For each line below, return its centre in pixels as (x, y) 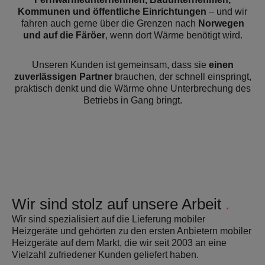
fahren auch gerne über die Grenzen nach (109, 23)
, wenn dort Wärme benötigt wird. (174, 35)
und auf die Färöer (64, 35)
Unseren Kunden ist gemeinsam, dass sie (120, 65)
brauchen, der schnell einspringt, (182, 77)
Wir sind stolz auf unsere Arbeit (119, 204)
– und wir (227, 12)
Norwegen (221, 23)
